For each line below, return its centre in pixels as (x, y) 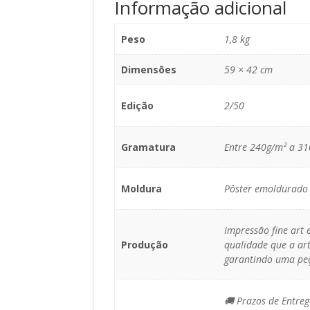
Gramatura (148, 147)
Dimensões (148, 70)
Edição (137, 106)
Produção (144, 245)
